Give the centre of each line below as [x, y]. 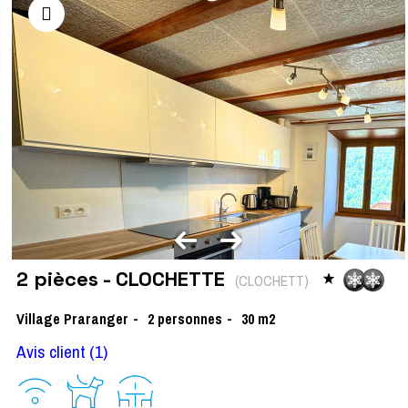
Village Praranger [72, 318]
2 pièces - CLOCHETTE [123, 278]
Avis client [51, 351]
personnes [190, 318]
